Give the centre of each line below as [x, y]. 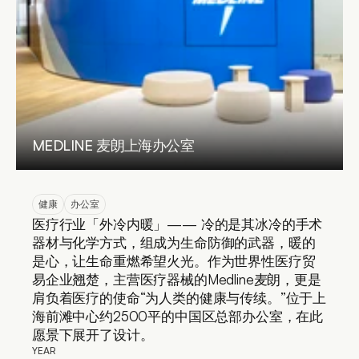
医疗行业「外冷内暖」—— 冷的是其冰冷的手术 [177, 224]
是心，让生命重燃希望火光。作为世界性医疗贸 [174, 261]
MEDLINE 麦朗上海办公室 [113, 145]
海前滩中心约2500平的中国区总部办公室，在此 [178, 316]
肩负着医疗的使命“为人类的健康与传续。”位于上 [179, 298]
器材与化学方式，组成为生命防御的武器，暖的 [174, 242]
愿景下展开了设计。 [93, 335]
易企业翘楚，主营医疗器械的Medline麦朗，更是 [177, 279]
